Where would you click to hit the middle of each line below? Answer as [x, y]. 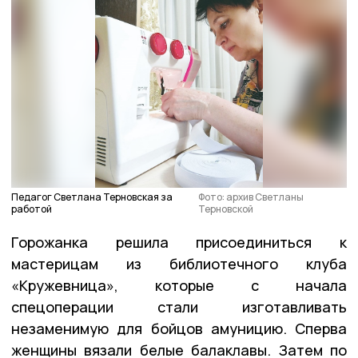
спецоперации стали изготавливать [179, 306]
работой [32, 209]
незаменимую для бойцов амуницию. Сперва [179, 328]
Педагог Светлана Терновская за [92, 197]
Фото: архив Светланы [251, 197]
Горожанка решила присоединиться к [179, 242]
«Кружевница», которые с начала [179, 285]
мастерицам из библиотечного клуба [179, 263]
